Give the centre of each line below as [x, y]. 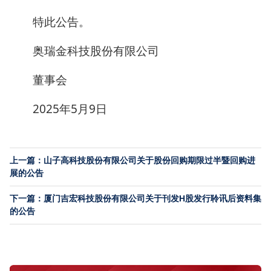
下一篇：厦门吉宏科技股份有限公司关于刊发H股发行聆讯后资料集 [135, 198]
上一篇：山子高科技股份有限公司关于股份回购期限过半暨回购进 [132, 160]
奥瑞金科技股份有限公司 [96, 51]
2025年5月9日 [70, 109]
